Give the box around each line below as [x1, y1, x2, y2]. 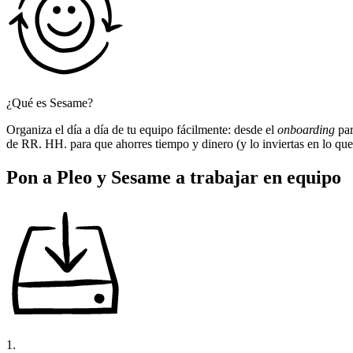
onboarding [277, 123, 335, 137]
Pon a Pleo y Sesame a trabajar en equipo [6, 167, 341, 188]
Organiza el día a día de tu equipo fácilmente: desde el [6, 123, 277, 137]
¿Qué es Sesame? [6, 96, 93, 110]
